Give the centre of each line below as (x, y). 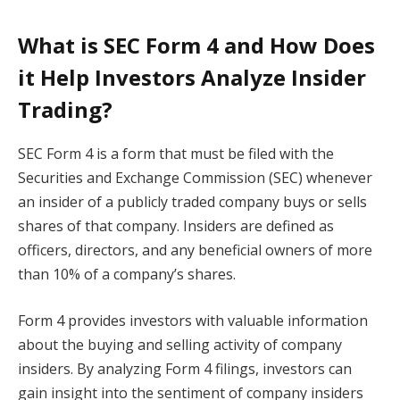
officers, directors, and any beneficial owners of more (195, 250)
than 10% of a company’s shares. (127, 275)
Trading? (65, 110)
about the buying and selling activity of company (180, 345)
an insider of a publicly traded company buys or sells (192, 202)
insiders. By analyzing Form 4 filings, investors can (185, 369)
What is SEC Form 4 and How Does (196, 46)
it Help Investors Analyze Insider (192, 78)
